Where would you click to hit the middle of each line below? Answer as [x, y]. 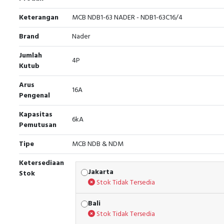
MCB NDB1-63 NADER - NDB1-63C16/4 [127, 18]
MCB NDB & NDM [98, 144]
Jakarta [101, 172]
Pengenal [34, 96]
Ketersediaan [41, 163]
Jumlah [30, 56]
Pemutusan [38, 125]
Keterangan [39, 18]
